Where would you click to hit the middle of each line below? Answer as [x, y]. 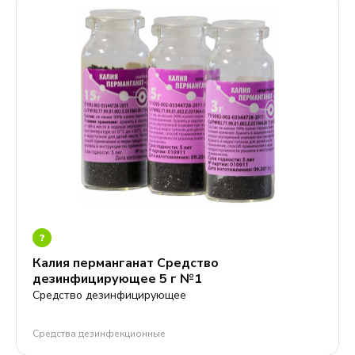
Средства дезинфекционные [99, 334]
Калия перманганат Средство [126, 263]
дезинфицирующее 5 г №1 [117, 279]
